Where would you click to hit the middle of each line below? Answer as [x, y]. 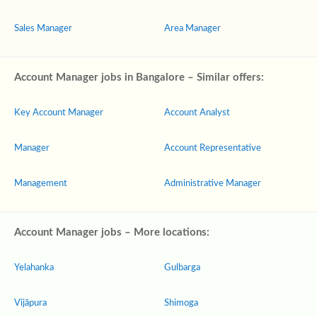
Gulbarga [182, 268]
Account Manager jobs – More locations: [112, 232]
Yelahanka [34, 268]
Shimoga [181, 303]
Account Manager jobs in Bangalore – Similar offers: [139, 77]
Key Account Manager [59, 113]
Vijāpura [30, 303]
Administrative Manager [213, 184]
